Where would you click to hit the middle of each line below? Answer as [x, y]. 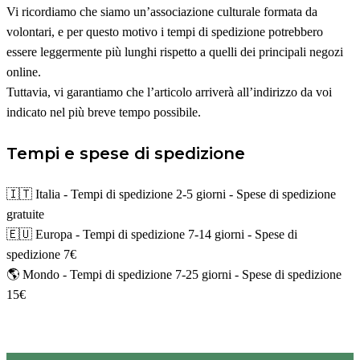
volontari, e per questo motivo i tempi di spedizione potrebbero [165, 32]
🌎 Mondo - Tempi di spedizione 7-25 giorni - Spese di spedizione [174, 275]
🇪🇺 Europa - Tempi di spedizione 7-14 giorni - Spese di [152, 235]
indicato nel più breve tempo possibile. [104, 112]
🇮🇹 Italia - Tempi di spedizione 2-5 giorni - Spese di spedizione [171, 194]
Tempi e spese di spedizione [126, 153]
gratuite [25, 215]
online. [24, 72]
